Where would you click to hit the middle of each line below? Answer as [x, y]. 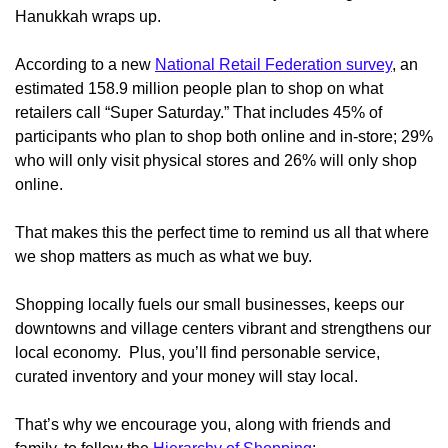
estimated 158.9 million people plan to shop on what [199, 89]
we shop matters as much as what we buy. [163, 257]
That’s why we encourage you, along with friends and [203, 425]
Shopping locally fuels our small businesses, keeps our [209, 305]
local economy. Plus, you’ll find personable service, [197, 353]
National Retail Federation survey [273, 65]
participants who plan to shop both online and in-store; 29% [224, 137]
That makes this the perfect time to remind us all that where [222, 233]
